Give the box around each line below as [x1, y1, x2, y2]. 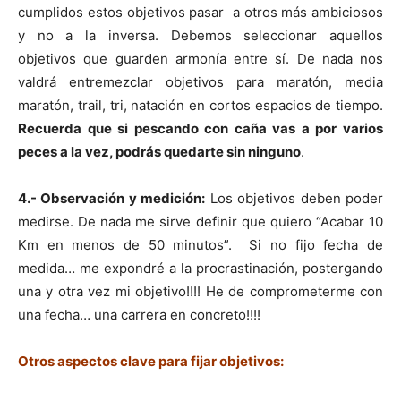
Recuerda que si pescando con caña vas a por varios [18, 119, 383, 137]
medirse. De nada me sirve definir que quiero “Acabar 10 [18, 212, 383, 230]
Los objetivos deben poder [205, 189, 384, 207]
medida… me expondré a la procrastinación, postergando [18, 259, 383, 277]
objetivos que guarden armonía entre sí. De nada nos [18, 49, 383, 67]
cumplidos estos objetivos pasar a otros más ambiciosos [18, 3, 383, 21]
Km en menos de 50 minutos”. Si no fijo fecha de [18, 235, 383, 253]
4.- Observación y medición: [18, 189, 206, 207]
